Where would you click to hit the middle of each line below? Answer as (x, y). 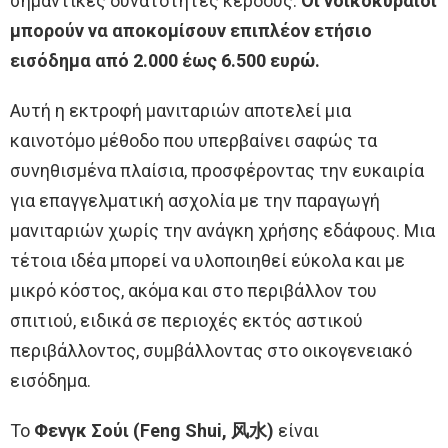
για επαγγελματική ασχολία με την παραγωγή (195, 201)
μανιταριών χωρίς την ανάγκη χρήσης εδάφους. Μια (222, 231)
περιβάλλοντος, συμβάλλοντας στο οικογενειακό (211, 351)
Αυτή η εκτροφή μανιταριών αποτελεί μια (180, 111)
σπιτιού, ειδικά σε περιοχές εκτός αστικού (186, 321)
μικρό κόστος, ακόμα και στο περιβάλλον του (193, 291)
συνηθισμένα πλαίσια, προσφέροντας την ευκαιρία (217, 171)
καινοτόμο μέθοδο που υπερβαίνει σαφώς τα (193, 141)
